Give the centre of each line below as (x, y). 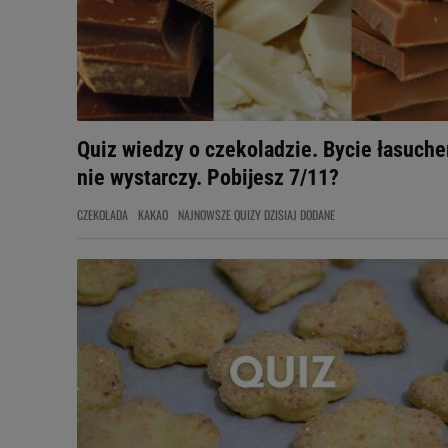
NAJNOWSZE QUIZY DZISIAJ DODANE (256, 214)
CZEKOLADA (102, 214)
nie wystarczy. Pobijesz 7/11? (208, 177)
